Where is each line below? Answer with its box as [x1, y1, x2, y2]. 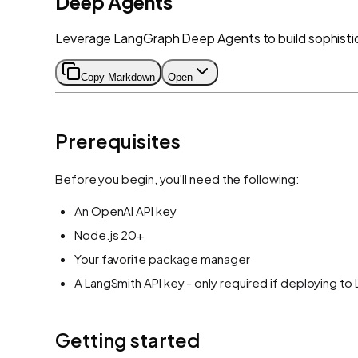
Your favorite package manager [74, 250, 250, 266]
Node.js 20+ [74, 226, 145, 242]
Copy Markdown [81, 70, 155, 83]
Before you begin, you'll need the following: [55, 170, 300, 186]
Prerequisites [55, 128, 181, 153]
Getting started [55, 327, 200, 352]
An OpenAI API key [74, 202, 177, 218]
